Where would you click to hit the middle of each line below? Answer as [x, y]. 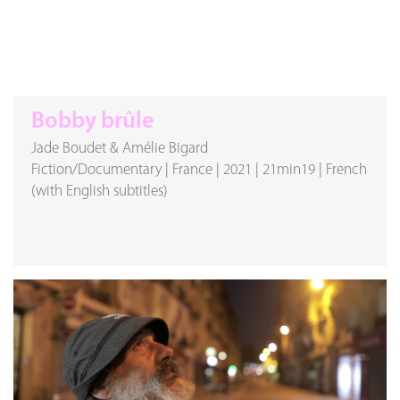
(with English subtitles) [100, 192]
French [346, 170]
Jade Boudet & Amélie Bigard [120, 149]
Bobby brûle [92, 122]
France [192, 170]
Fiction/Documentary [96, 170]
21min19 [289, 170]
